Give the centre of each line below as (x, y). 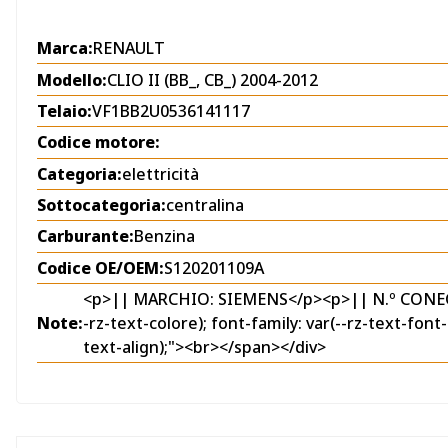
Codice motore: (98, 142)
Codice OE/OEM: (100, 267)
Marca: (65, 48)
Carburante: (85, 236)
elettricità (160, 173)
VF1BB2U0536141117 (171, 110)
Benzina (164, 236)
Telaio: (64, 110)
